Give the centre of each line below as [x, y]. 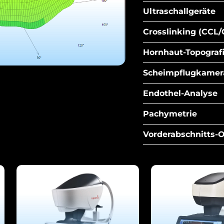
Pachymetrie [170, 114]
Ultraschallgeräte [179, 11]
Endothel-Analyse [180, 93]
